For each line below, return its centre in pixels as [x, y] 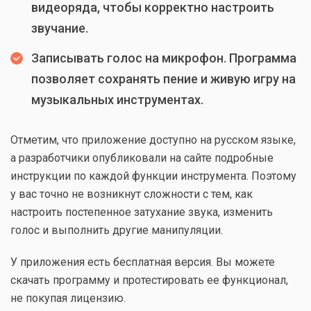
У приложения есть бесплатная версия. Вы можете [143, 262]
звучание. [60, 28]
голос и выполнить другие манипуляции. [117, 230]
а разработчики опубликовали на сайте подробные [142, 158]
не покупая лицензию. [68, 298]
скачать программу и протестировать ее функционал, [149, 280]
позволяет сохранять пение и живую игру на [163, 79]
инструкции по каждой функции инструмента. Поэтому [153, 176]
